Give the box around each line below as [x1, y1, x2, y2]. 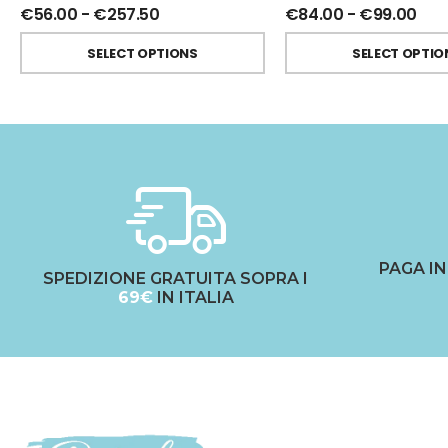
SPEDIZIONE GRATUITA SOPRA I [43, 269, 308, 289]
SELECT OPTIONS [87, 43, 198, 63]
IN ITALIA [152, 288, 234, 308]
